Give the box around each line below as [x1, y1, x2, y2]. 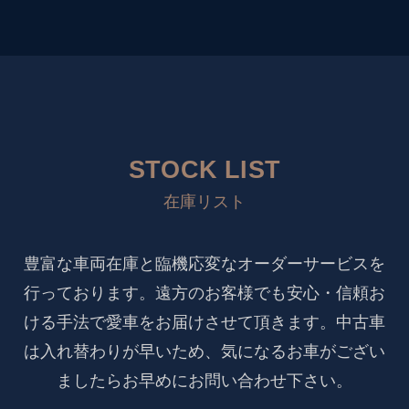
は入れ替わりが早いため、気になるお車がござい [24, 341, 385, 361]
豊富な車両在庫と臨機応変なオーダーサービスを [24, 254, 385, 273]
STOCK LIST [129, 156, 280, 184]
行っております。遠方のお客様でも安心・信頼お [24, 283, 385, 302]
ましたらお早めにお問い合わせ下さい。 [57, 371, 352, 390]
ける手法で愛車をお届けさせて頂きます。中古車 [24, 312, 385, 331]
